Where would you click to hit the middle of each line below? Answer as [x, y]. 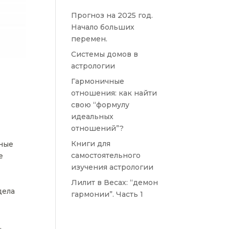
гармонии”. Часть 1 [107, 194]
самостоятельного [106, 156]
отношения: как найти [114, 93]
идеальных [93, 117]
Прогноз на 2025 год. [112, 16]
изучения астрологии [112, 167]
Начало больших [103, 27]
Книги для [91, 144]
